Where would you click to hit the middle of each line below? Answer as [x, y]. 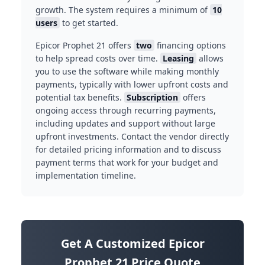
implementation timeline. [86, 176]
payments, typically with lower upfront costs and [132, 85]
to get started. [89, 23]
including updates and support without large [125, 124]
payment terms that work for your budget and [127, 163]
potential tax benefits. [80, 98]
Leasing [178, 59]
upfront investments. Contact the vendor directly [132, 137]
